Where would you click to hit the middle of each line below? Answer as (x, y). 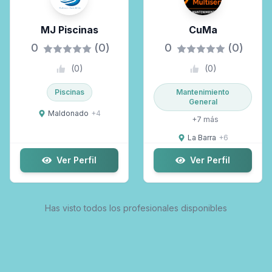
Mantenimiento (203, 92)
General (203, 102)
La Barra (202, 138)
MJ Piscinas (69, 30)
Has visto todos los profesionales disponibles (136, 208)
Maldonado (68, 113)
